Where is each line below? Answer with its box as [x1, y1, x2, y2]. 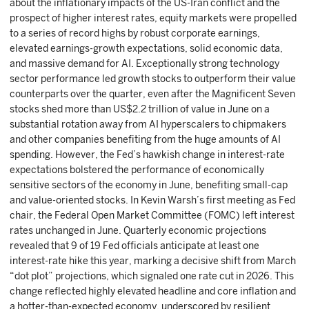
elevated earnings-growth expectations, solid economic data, [10, 43, 283, 54]
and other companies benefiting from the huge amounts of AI [10, 134, 281, 145]
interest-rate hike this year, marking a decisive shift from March [10, 255, 296, 266]
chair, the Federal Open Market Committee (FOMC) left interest [10, 210, 295, 221]
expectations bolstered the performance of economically [10, 164, 264, 175]
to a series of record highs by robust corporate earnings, [10, 28, 260, 39]
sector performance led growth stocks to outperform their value [10, 73, 296, 84]
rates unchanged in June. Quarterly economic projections [10, 225, 266, 236]
